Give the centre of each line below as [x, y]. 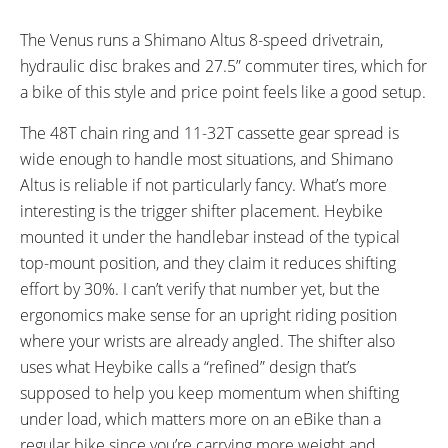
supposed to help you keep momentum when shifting [209, 392]
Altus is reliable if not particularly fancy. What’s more [203, 184]
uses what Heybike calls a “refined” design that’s [188, 366]
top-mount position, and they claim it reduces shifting [208, 262]
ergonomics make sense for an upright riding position [208, 314]
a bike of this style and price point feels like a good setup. [223, 91]
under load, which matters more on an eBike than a [200, 418]
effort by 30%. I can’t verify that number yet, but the [200, 288]
